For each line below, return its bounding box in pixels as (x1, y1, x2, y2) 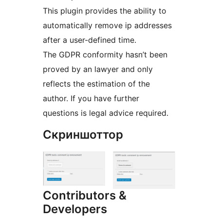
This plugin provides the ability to (43, 6, 166, 16)
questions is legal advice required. (43, 108, 168, 118)
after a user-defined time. (43, 35, 136, 45)
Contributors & (43, 188, 127, 202)
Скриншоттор (43, 127, 123, 142)
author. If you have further (43, 93, 139, 104)
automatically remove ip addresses (43, 20, 172, 31)
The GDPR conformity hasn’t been (43, 50, 167, 60)
